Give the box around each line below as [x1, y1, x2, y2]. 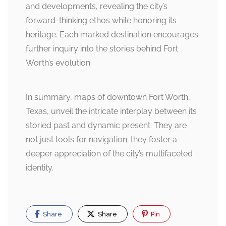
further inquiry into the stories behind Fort [26, 43, 178, 53]
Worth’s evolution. [26, 58, 92, 68]
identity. [26, 162, 53, 173]
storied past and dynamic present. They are [26, 120, 187, 130]
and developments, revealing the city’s [26, 1, 167, 11]
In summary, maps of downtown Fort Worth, [26, 92, 190, 102]
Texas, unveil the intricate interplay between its [26, 106, 197, 116]
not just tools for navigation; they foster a [26, 134, 177, 144]
